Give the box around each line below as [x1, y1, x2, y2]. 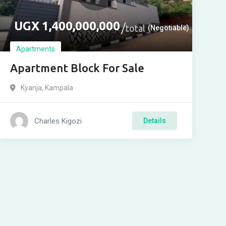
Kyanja [20, 84, 42, 92]
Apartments [16, 45, 55, 53]
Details [143, 117, 166, 125]
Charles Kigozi [34, 116, 82, 126]
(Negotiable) [147, 23, 189, 32]
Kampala [44, 84, 73, 92]
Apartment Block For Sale [10, 62, 144, 74]
